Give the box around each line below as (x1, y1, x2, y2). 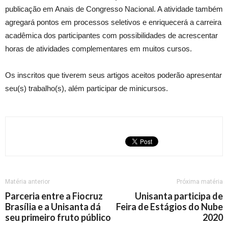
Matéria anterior (5, 178, 50, 185)
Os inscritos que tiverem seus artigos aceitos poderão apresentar (5, 71, 222, 79)
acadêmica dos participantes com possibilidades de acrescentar (5, 31, 218, 40)
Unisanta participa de (135, 190, 223, 202)
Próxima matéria (177, 178, 223, 185)
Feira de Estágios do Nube (116, 201, 223, 212)
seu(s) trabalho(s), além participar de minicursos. (5, 84, 168, 93)
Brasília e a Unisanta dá (5, 201, 101, 212)
